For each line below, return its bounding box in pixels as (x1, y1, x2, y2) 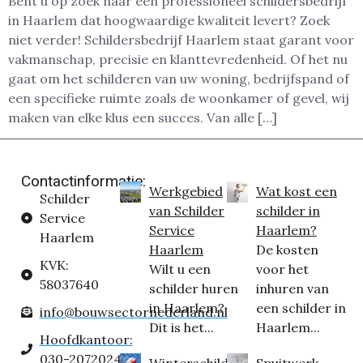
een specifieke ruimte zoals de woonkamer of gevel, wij (8, 89, 349, 106)
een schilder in (255, 300, 346, 317)
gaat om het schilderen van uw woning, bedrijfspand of (8, 70, 349, 87)
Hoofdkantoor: (39, 331, 133, 348)
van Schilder (148, 203, 224, 220)
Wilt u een (148, 261, 211, 278)
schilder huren (148, 280, 238, 297)
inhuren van (255, 280, 329, 297)
